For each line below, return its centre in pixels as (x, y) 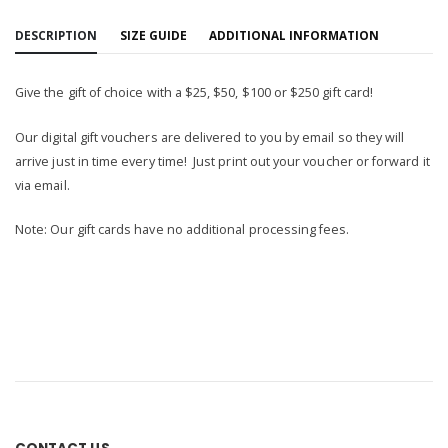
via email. (44, 185)
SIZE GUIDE (153, 35)
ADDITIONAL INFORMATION (294, 35)
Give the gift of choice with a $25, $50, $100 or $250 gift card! (196, 93)
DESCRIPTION (56, 35)
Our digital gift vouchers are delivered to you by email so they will (210, 137)
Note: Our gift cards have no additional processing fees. (184, 230)
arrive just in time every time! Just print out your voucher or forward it (222, 161)
